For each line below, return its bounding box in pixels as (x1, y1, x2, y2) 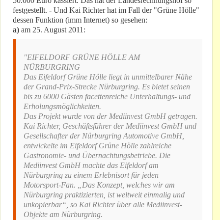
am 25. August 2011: (19, 26, 85, 34)
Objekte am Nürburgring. (24, 210, 103, 219)
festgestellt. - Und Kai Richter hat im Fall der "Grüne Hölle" (13, 6, 199, 15)
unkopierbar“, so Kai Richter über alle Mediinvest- (24, 200, 182, 209)
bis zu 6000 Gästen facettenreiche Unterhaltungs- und (24, 92, 191, 101)
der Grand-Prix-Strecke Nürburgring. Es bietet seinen (24, 82, 190, 91)
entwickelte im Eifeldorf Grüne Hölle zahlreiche (24, 141, 171, 150)
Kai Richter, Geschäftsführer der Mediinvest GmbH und (24, 122, 196, 131)
